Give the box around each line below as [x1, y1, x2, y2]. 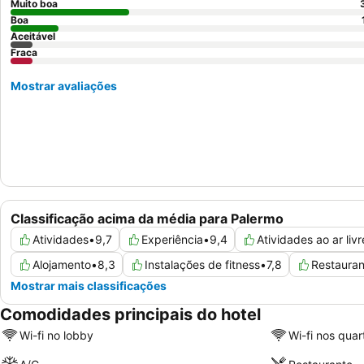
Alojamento [32, 258, 91, 272]
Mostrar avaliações [11, 79, 117, 93]
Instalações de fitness [145, 258, 260, 272]
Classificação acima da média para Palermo [11, 210, 284, 227]
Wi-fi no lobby [19, 327, 93, 342]
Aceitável [11, 30, 55, 42]
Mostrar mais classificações [11, 279, 167, 293]
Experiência [141, 232, 203, 247]
